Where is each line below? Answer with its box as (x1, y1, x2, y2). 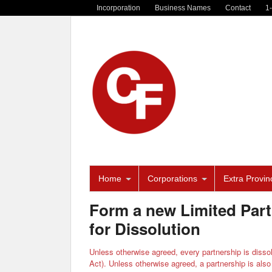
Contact (225, 3, 251, 12)
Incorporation (97, 3, 140, 12)
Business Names (155, 3, 211, 12)
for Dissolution (89, 217, 200, 240)
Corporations (148, 174, 197, 184)
